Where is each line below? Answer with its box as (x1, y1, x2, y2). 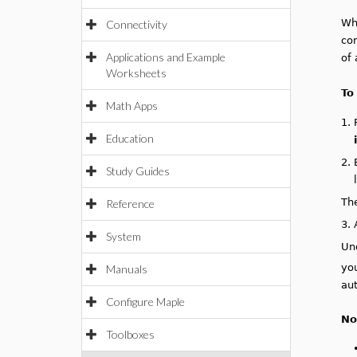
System (106, 229, 141, 243)
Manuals (106, 262, 147, 276)
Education (106, 131, 154, 145)
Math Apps (106, 99, 158, 112)
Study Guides (106, 164, 170, 178)
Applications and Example (106, 50, 226, 64)
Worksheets (106, 66, 167, 80)
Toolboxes (106, 328, 155, 341)
